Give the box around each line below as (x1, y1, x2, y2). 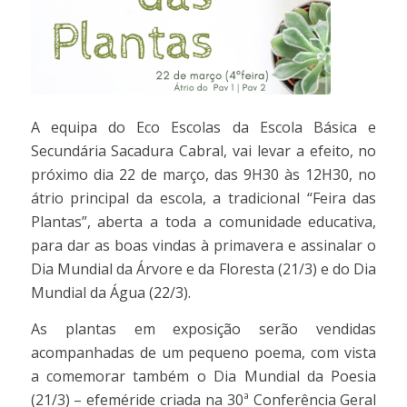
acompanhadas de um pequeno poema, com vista (30, 342, 377, 362)
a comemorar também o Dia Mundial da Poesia (30, 365, 377, 386)
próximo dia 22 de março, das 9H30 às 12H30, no (30, 164, 377, 185)
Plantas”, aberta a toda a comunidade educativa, (30, 212, 377, 233)
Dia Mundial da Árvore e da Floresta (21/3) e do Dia (30, 259, 377, 280)
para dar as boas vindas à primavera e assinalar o (30, 235, 377, 256)
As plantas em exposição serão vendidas (30, 318, 377, 339)
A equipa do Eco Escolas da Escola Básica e (30, 117, 377, 138)
